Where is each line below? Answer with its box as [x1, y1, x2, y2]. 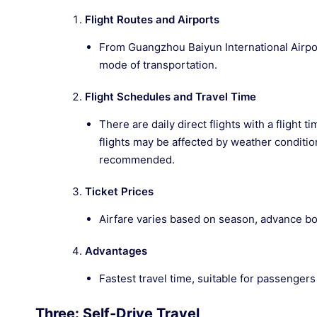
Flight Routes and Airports [85, 13, 219, 26]
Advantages [85, 244, 147, 258]
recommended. [99, 153, 175, 166]
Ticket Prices [85, 185, 154, 198]
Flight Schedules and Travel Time [85, 90, 256, 103]
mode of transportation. [99, 58, 217, 71]
